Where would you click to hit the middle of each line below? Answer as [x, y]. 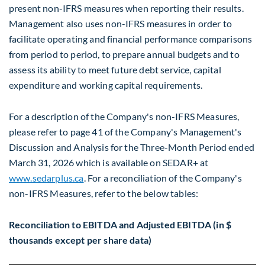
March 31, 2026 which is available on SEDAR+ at [109, 163]
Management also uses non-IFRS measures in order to [121, 23]
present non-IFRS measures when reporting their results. [126, 8]
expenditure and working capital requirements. [106, 85]
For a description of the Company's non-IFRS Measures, [124, 117]
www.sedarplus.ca [46, 178]
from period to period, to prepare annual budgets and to [124, 54]
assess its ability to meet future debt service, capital [115, 69]
